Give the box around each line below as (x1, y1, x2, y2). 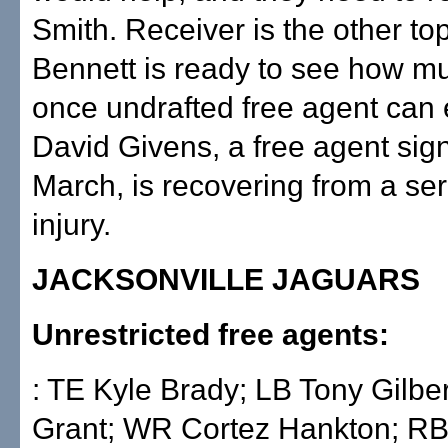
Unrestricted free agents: (32, 318, 389, 351)
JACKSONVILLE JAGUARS (32, 263, 420, 296)
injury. (32, 208, 111, 241)
